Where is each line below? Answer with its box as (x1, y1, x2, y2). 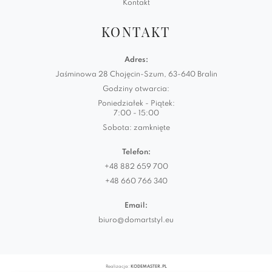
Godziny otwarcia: (103, 86, 169, 93)
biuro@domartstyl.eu (98, 217, 174, 225)
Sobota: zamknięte (102, 124, 170, 132)
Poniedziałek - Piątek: (97, 100, 175, 108)
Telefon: (121, 149, 151, 157)
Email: (124, 202, 148, 210)
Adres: (124, 56, 148, 64)
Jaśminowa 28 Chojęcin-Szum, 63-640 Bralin (55, 71, 217, 79)
